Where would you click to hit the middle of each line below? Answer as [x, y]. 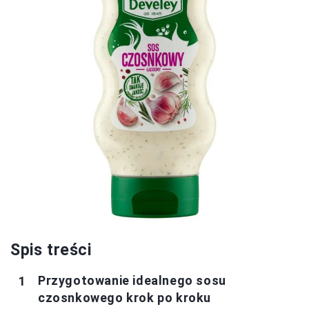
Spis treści [51, 250]
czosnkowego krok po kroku [125, 298]
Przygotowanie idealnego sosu [132, 280]
